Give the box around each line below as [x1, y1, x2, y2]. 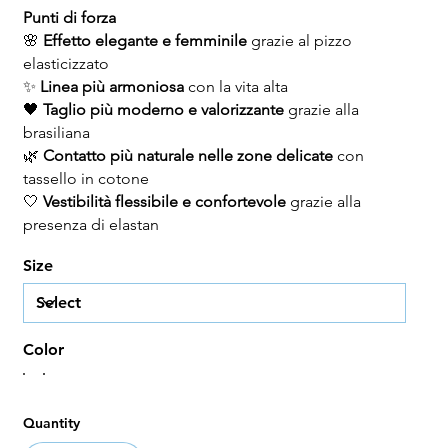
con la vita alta [183, 77, 288, 97]
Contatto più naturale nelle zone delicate [42, 146, 333, 166]
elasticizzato [22, 54, 109, 74]
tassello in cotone [22, 169, 149, 189]
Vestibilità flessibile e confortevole [42, 192, 286, 212]
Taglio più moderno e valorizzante [42, 100, 284, 120]
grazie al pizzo [246, 31, 352, 51]
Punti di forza [22, 8, 116, 28]
